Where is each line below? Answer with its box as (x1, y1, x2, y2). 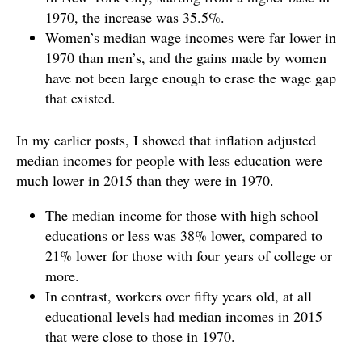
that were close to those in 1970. (45, 326, 235, 346)
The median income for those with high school (45, 204, 318, 225)
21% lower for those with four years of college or (45, 245, 332, 265)
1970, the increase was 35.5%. (45, 6, 225, 27)
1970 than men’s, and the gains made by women (45, 47, 326, 67)
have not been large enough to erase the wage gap (45, 67, 336, 87)
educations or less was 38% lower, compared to (45, 225, 322, 245)
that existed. (45, 87, 116, 107)
